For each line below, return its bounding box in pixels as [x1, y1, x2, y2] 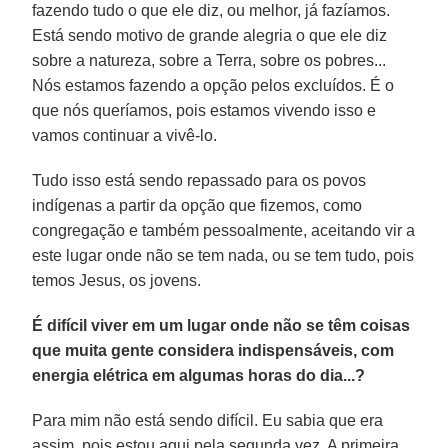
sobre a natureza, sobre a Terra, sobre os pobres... [32, 51, 387, 69]
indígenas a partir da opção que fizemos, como [32, 196, 363, 214]
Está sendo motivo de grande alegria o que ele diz [32, 26, 388, 44]
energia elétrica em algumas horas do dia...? [32, 366, 366, 384]
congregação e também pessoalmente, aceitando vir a [32, 221, 416, 239]
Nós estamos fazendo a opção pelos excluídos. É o [32, 76, 395, 94]
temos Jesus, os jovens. [32, 271, 202, 289]
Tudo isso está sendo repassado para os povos [32, 171, 367, 189]
